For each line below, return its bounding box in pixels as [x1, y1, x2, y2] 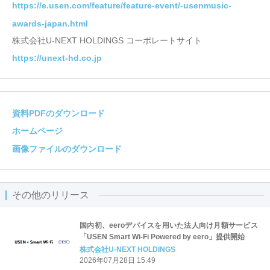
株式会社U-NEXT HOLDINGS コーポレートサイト [12, 35, 202, 45]
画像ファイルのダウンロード [12, 144, 122, 154]
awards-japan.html [12, 18, 88, 28]
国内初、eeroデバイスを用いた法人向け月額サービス [80, 221, 258, 230]
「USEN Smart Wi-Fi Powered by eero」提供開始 [80, 232, 245, 241]
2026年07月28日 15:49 [80, 256, 155, 265]
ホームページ [12, 126, 63, 136]
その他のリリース [12, 190, 89, 201]
